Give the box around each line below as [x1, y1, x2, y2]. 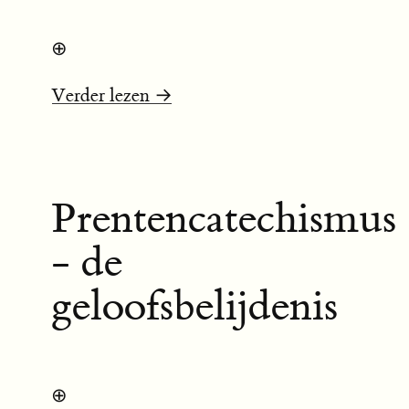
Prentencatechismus [51, 193, 396, 246]
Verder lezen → [51, 84, 173, 108]
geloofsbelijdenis [51, 280, 338, 334]
